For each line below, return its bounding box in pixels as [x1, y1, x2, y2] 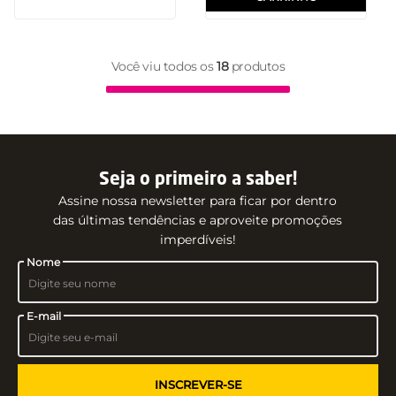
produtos [228, 57, 286, 74]
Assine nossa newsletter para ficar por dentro [58, 192, 338, 209]
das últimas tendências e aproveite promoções [53, 211, 343, 228]
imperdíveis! [159, 231, 236, 247]
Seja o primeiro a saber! [98, 171, 297, 189]
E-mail [27, 308, 62, 323]
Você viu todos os [110, 57, 217, 74]
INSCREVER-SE [154, 377, 242, 392]
